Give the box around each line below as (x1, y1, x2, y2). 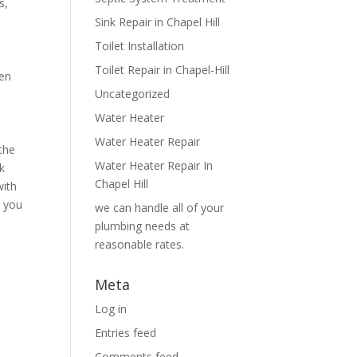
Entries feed (95, 325, 157, 340)
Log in (95, 301, 127, 316)
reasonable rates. (95, 237, 185, 252)
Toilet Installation (95, 38, 185, 53)
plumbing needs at (95, 218, 190, 233)
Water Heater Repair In (95, 158, 214, 173)
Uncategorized (95, 86, 171, 101)
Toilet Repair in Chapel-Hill (95, 62, 230, 77)
